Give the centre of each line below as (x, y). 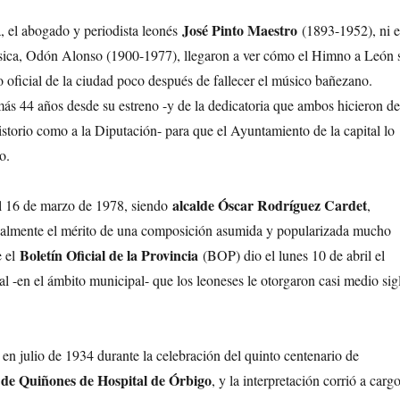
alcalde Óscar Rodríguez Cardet (269, 205)
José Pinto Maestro (239, 30)
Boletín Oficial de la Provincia (108, 255)
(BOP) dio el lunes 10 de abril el (291, 255)
